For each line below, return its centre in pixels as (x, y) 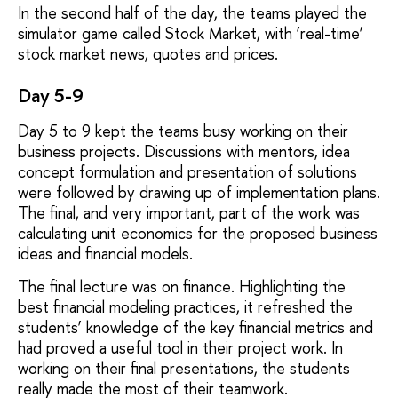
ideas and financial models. (105, 253)
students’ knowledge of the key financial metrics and (195, 328)
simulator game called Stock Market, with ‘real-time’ (191, 33)
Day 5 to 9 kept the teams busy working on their (183, 131)
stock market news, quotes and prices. (148, 54)
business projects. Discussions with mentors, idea (184, 151)
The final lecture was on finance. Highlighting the (182, 287)
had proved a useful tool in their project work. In (180, 348)
